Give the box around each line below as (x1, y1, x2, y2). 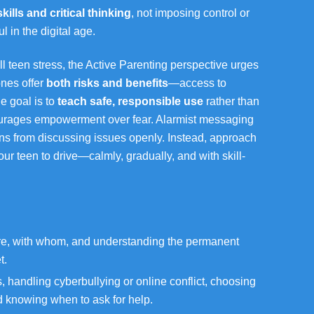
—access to (168, 77, 226, 89)
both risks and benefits (46, 77, 168, 89)
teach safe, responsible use (57, 95, 203, 107)
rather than (203, 95, 259, 107)
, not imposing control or (131, 7, 250, 19)
